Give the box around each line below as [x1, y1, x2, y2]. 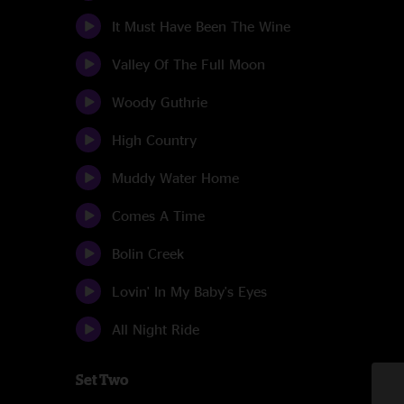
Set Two [76, 372, 128, 388]
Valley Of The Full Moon [112, 56, 265, 72]
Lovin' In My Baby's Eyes [112, 283, 267, 299]
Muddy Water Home [112, 170, 239, 186]
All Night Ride [112, 321, 199, 337]
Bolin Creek [112, 245, 184, 262]
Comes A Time [112, 207, 205, 224]
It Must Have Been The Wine [112, 18, 290, 34]
